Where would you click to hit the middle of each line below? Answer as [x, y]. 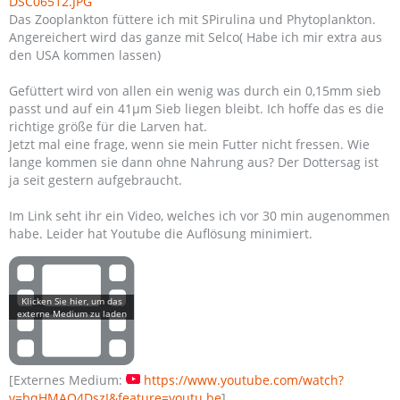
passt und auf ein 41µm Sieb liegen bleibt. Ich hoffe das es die [196, 108]
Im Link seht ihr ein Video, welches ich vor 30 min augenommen [200, 216]
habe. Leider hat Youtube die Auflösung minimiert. [161, 233]
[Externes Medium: [67, 380]
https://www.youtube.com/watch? [244, 380]
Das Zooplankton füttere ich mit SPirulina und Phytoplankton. [192, 19]
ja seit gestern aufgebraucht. [96, 180]
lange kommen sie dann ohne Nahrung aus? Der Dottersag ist [194, 162]
